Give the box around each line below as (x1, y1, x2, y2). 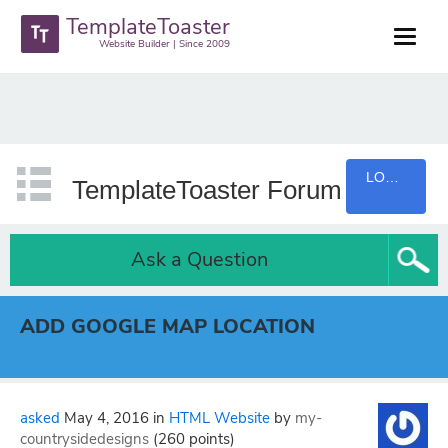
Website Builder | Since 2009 (99, 37, 231, 51)
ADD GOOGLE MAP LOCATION (20, 313, 315, 340)
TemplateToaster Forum (71, 175, 342, 205)
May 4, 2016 (64, 408, 149, 428)
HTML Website (169, 408, 270, 428)
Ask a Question (130, 246, 268, 273)
